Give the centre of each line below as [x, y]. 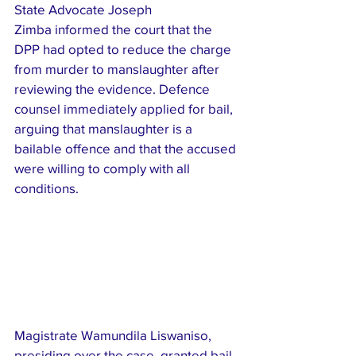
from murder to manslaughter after [118, 68]
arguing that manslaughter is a [105, 128]
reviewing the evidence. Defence [114, 88]
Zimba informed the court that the [115, 29]
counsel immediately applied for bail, [125, 108]
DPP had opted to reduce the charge [124, 48]
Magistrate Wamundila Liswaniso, [114, 335]
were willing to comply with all [104, 168]
